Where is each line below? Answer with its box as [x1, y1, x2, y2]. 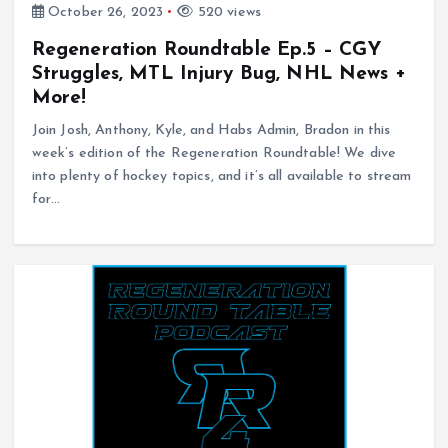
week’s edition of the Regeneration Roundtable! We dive [31, 145, 397, 161]
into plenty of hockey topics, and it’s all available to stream [31, 168, 412, 184]
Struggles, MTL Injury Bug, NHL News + [31, 63, 406, 84]
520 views [193, 4, 261, 20]
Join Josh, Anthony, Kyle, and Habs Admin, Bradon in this [31, 122, 391, 138]
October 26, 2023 [43, 4, 164, 20]
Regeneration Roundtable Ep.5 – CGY [31, 39, 382, 60]
